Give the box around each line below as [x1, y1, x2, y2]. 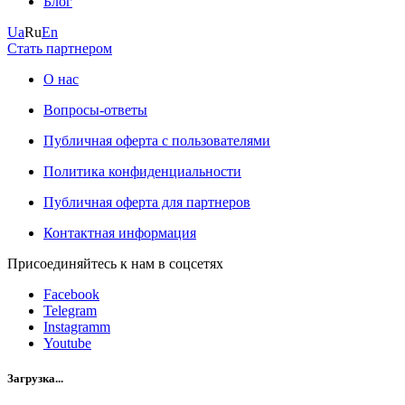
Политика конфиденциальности [43, 164, 241, 180]
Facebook [43, 287, 99, 303]
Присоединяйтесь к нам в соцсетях [7, 256, 223, 272]
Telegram [43, 303, 97, 319]
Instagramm [43, 319, 110, 335]
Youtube [43, 335, 91, 352]
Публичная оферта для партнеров [43, 194, 250, 211]
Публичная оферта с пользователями [43, 133, 270, 149]
